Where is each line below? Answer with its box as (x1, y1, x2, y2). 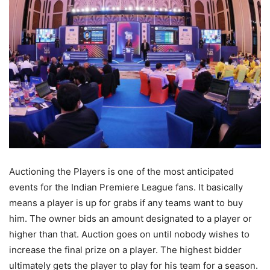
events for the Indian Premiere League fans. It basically (9, 181, 243, 193)
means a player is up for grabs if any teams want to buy (9, 197, 243, 209)
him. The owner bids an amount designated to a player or (9, 213, 252, 225)
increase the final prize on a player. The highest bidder (9, 244, 242, 256)
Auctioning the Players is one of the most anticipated (9, 166, 234, 178)
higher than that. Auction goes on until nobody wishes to (9, 228, 250, 240)
